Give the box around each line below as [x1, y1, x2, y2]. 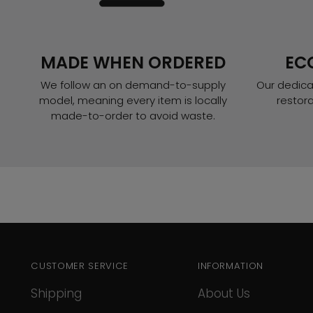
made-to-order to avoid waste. [51, 108, 216, 124]
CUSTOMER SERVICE [31, 259, 129, 273]
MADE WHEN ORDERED [41, 51, 226, 75]
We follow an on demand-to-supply [41, 78, 226, 93]
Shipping [31, 285, 82, 303]
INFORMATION [197, 259, 264, 273]
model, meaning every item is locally [39, 93, 228, 108]
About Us [197, 285, 250, 303]
